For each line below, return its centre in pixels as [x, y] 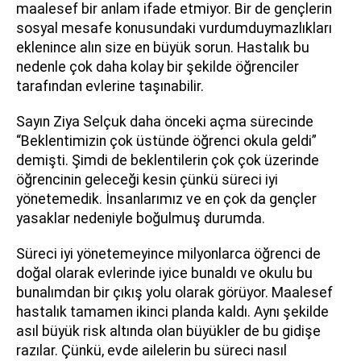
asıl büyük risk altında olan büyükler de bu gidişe [168, 331]
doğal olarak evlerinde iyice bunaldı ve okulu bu [164, 273]
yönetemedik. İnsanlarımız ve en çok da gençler [166, 199]
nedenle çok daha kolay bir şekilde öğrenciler [158, 67]
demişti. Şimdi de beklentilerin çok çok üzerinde [168, 160]
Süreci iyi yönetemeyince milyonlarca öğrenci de [168, 254]
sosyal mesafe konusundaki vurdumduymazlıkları [174, 28]
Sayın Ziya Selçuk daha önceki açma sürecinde [165, 122]
